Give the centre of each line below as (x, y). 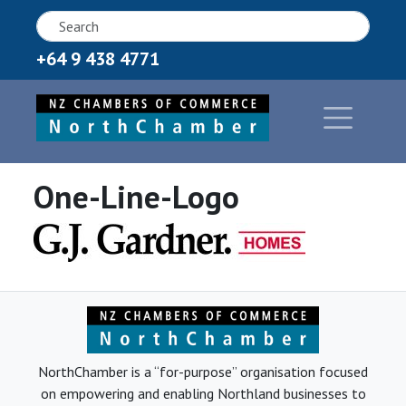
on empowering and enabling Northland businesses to (203, 394)
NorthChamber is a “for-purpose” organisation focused (203, 372)
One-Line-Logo (136, 197)
